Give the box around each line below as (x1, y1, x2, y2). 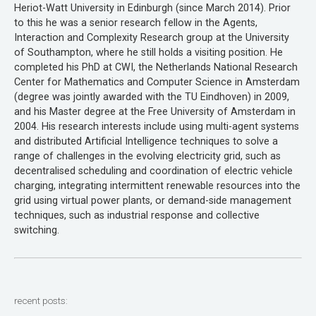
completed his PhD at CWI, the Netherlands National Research (14, 61, 298, 74)
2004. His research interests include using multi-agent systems (14, 121, 299, 133)
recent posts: (14, 295, 68, 307)
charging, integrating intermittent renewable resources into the (14, 180, 300, 193)
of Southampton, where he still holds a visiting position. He (14, 47, 283, 59)
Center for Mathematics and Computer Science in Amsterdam (14, 76, 300, 89)
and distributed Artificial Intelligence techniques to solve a (14, 135, 278, 148)
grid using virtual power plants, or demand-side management (14, 195, 291, 207)
